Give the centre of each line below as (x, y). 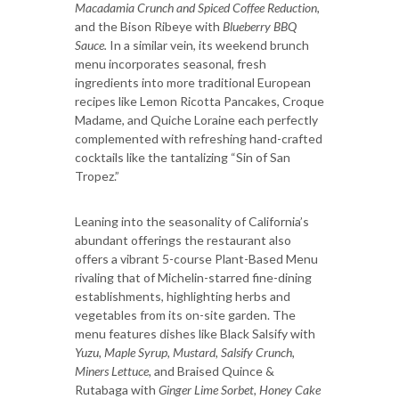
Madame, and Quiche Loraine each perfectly (196, 119)
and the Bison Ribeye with (149, 26)
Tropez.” (97, 175)
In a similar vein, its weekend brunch (209, 45)
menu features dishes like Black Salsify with (195, 333)
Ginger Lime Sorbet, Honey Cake (240, 389)
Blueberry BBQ (260, 26)
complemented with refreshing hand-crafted (199, 138)
